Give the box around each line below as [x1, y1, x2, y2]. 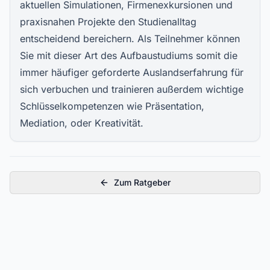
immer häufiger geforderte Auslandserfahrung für [20, 66, 243, 78]
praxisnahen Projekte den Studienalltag [20, 15, 196, 28]
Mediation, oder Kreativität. [20, 116, 143, 129]
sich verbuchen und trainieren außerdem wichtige [20, 83, 243, 95]
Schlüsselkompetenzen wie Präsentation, [20, 99, 204, 112]
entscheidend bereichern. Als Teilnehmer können [20, 32, 240, 45]
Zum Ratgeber [114, 177, 171, 187]
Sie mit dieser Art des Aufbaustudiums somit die [20, 49, 237, 61]
